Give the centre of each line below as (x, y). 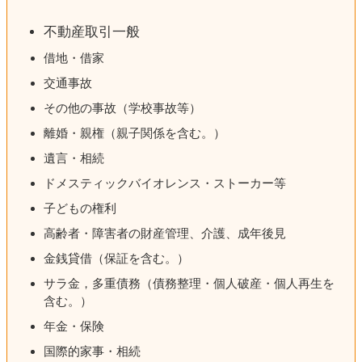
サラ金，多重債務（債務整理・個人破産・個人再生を (189, 284)
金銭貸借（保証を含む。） (122, 259)
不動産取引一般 (99, 32)
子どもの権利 (86, 208)
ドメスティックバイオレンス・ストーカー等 (171, 183)
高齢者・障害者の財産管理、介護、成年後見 (171, 234)
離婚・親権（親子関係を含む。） (141, 133)
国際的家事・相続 (98, 351)
